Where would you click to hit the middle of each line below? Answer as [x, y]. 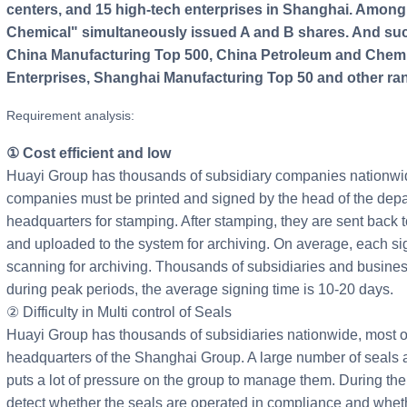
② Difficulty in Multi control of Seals [119, 313]
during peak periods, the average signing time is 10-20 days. [200, 290]
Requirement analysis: [75, 116]
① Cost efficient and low [95, 154]
